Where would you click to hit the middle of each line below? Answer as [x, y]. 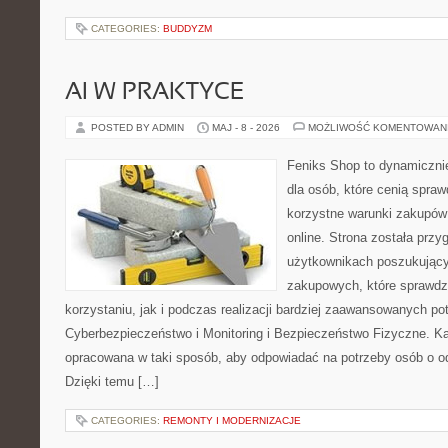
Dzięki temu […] [112, 381]
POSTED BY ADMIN [139, 127]
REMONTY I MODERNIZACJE [232, 420]
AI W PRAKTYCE [154, 93]
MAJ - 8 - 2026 [246, 127]
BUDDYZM [187, 28]
